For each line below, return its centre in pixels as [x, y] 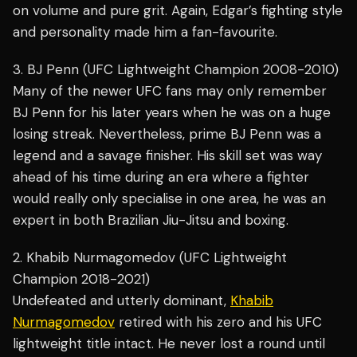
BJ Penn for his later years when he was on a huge [172, 113]
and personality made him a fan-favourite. [145, 32]
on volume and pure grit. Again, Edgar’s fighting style [178, 11]
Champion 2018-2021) [81, 279]
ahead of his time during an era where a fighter [161, 177]
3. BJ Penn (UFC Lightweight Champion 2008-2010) [176, 70]
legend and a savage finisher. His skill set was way [167, 156]
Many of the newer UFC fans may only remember [170, 91]
